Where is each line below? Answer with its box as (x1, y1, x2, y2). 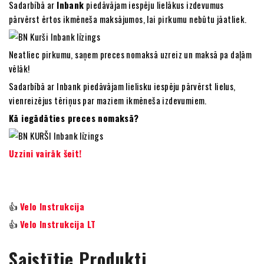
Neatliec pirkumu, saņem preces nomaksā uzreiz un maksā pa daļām (9, 48, 252, 61)
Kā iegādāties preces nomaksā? (9, 111, 139, 124)
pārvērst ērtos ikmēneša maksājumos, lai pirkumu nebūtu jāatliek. (9, 12, 247, 25)
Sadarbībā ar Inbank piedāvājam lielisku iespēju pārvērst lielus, (9, 80, 236, 93)
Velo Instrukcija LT (19, 217, 96, 230)
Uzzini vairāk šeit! (9, 147, 82, 160)
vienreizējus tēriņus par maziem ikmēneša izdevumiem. (9, 94, 207, 107)
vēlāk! (9, 62, 30, 75)
